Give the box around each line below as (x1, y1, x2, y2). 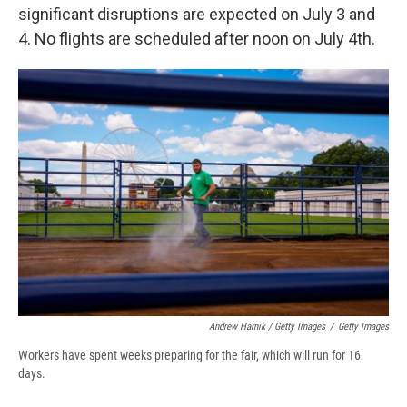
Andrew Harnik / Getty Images (209, 320, 325, 333)
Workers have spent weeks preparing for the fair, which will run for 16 (18, 347, 361, 362)
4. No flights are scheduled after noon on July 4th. (18, 28, 375, 48)
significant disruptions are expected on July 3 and (18, 4, 375, 24)
